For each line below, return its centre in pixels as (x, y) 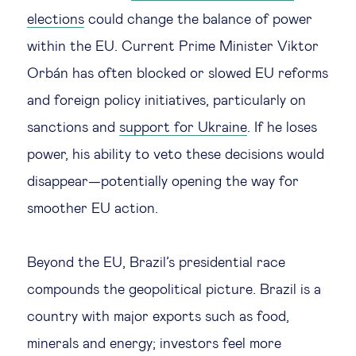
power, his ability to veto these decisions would (176, 155)
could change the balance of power (198, 20)
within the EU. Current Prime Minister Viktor (173, 47)
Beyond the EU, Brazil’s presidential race (156, 263)
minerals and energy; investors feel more (154, 344)
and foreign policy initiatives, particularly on (166, 101)
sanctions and (73, 128)
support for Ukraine (183, 128)
